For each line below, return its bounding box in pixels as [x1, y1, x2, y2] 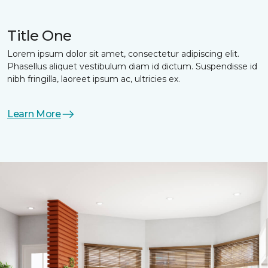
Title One [7, 27, 72, 45]
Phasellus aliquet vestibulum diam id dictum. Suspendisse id [7, 61, 257, 72]
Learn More [7, 108, 61, 120]
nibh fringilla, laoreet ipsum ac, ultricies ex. [7, 74, 180, 85]
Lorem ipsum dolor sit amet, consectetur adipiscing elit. [7, 48, 239, 60]
